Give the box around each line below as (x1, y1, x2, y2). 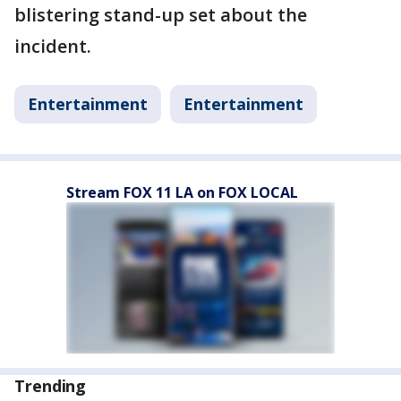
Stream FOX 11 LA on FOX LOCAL (66, 183, 298, 202)
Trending (14, 375, 87, 397)
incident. (14, 34, 91, 58)
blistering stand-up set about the (14, 3, 307, 27)
